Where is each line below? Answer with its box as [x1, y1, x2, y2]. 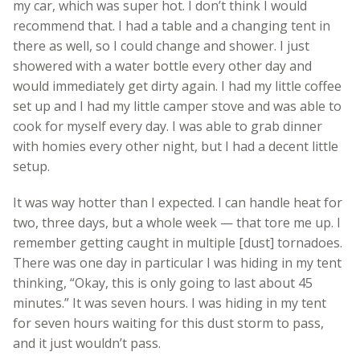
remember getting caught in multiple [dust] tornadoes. [13, 233, 342, 252]
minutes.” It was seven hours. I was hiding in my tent [13, 293, 326, 312]
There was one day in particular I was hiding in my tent [13, 253, 342, 272]
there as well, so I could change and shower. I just [13, 36, 309, 55]
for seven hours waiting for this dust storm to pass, [13, 313, 324, 332]
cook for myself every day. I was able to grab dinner [13, 117, 322, 135]
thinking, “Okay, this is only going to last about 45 [13, 273, 313, 292]
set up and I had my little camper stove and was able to [13, 96, 342, 115]
